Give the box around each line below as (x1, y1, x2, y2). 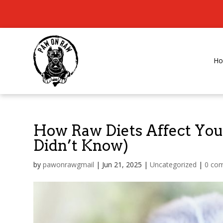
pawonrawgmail (43, 159, 94, 169)
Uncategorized (150, 159, 197, 169)
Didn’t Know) (33, 136, 128, 154)
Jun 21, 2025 (102, 159, 142, 169)
